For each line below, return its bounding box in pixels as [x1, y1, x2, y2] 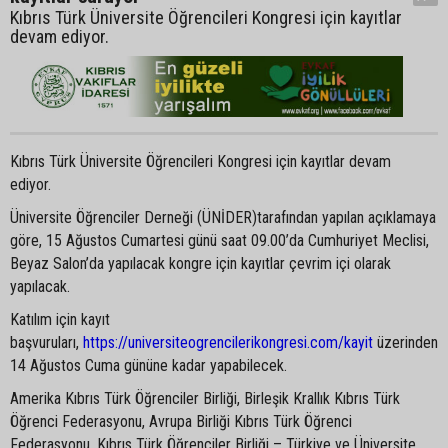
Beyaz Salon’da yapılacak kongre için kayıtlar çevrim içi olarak [10, 253, 391, 273]
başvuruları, [10, 332, 83, 352]
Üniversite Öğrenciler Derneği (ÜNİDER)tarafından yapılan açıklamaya [10, 207, 436, 227]
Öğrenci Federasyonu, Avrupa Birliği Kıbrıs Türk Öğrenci [10, 411, 352, 431]
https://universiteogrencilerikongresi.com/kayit [83, 332, 373, 352]
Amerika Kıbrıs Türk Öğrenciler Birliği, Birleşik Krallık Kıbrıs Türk [10, 388, 400, 408]
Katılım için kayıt [10, 309, 110, 329]
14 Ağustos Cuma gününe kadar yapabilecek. [10, 355, 295, 375]
